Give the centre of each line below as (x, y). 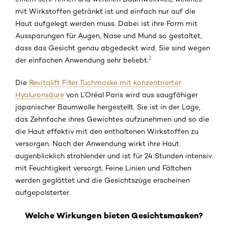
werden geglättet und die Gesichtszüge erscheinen (103, 180)
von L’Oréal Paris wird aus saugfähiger (131, 95)
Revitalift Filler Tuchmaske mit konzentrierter (105, 83)
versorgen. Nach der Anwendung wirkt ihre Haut (97, 144)
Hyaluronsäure (40, 95)
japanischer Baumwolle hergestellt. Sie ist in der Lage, (108, 107)
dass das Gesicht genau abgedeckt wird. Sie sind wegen (113, 48)
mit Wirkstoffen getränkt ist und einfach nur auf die (105, 11)
